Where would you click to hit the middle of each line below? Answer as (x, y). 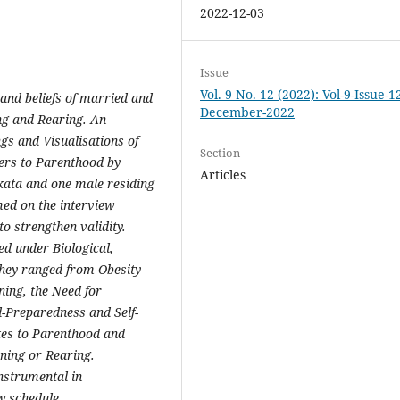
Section (221, 153)
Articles (223, 175)
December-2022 (248, 112)
